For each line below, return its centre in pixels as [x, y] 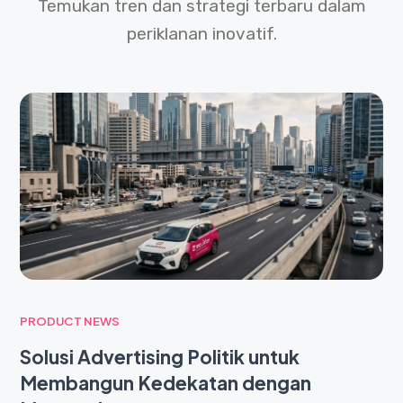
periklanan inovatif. [201, 34]
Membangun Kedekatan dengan [166, 382]
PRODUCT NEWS [70, 320]
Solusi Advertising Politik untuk [160, 356]
